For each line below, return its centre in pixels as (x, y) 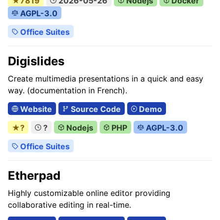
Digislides (36, 61)
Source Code (95, 109)
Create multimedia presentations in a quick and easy (106, 79)
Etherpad (34, 176)
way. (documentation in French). (68, 90)
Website (35, 109)
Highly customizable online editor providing (89, 193)
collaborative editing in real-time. (69, 205)
